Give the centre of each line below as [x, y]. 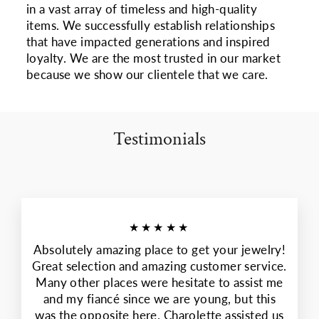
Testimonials [159, 139]
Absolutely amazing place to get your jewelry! [159, 250]
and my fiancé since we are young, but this [159, 299]
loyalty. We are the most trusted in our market [154, 58]
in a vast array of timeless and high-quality [142, 9]
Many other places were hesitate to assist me [159, 283]
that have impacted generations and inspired [148, 42]
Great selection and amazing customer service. [159, 267]
